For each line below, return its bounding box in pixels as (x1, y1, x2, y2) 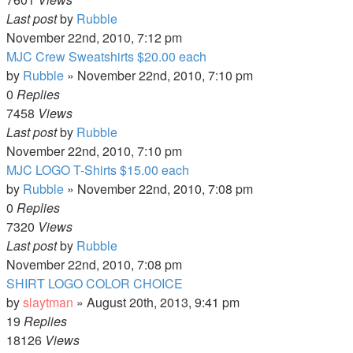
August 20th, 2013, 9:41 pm (87, 293, 240, 311)
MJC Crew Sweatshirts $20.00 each (6, 47, 206, 65)
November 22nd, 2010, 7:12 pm (6, 28, 182, 46)
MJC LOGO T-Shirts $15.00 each (6, 161, 189, 179)
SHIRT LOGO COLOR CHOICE (6, 274, 183, 292)
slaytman (23, 293, 73, 311)
